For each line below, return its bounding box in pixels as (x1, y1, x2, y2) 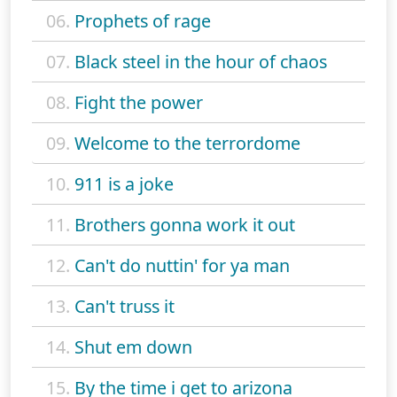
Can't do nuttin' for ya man (74, 253, 290, 278)
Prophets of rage (74, 9, 211, 34)
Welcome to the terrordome (74, 131, 300, 156)
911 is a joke (74, 172, 174, 197)
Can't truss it (74, 294, 175, 319)
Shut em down (74, 335, 192, 360)
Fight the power (74, 90, 203, 115)
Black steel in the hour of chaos (74, 50, 327, 74)
